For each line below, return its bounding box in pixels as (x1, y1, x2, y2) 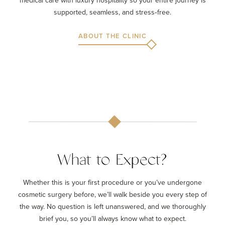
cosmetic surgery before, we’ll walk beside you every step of (18, 189, 207, 199)
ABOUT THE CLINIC (78, 31, 147, 41)
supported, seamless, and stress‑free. (54, 7, 171, 17)
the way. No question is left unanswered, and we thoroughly (19, 201, 206, 211)
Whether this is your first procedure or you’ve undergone (23, 177, 202, 187)
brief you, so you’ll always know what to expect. (39, 213, 186, 223)
